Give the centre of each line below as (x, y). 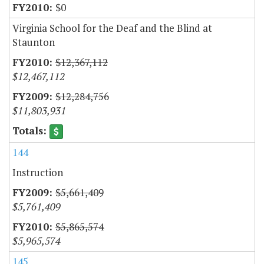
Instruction (38, 172)
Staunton (34, 42)
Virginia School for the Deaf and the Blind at (112, 28)
